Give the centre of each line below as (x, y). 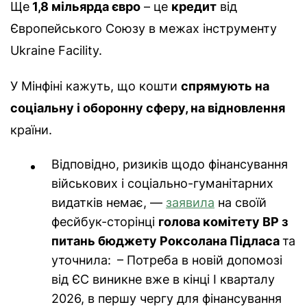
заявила (190, 203)
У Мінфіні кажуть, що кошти (96, 86)
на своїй (241, 203)
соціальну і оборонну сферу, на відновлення (148, 108)
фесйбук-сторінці (105, 222)
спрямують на (225, 86)
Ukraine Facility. (56, 51)
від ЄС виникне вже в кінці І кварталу (163, 280)
